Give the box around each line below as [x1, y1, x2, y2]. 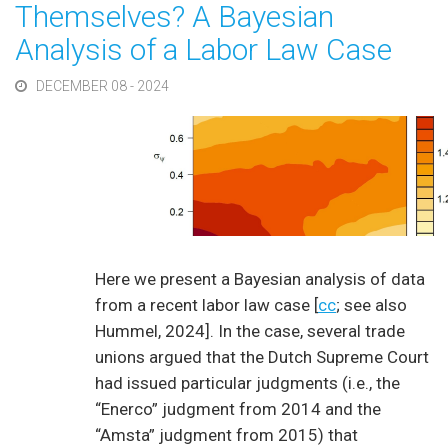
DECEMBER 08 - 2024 [35, 78, 169, 94]
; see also [336, 295, 407, 316]
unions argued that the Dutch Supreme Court [95, 347, 429, 368]
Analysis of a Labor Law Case [15, 32, 392, 67]
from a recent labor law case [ [95, 295, 318, 316]
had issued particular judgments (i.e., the [95, 373, 400, 394]
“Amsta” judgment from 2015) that [95, 425, 358, 446]
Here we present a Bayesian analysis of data [95, 269, 425, 290]
